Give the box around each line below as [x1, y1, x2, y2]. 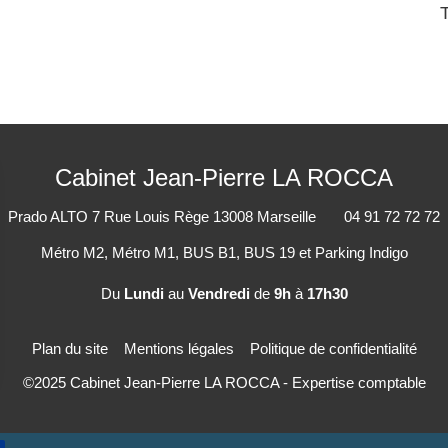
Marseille [257, 208, 316, 226]
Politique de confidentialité [249, 340, 417, 358]
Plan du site [31, 340, 108, 358]
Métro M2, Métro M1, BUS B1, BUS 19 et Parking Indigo [40, 244, 408, 262]
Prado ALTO [8, 208, 88, 226]
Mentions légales [123, 340, 234, 358]
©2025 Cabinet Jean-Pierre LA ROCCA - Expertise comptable [22, 374, 426, 392]
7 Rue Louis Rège [92, 208, 209, 226]
